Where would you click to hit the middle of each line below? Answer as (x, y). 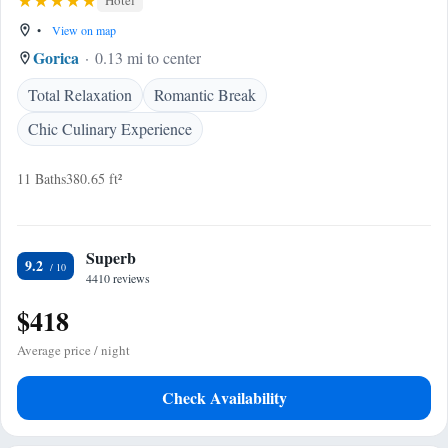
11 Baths (41, 178)
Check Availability (224, 397)
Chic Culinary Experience (110, 128)
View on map (82, 30)
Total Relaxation (80, 94)
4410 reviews (118, 278)
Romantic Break (205, 94)
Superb (111, 257)
